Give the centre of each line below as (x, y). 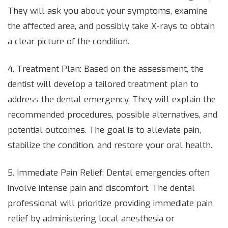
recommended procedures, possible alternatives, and (112, 115)
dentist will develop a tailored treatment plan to (103, 84)
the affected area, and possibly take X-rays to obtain (111, 26)
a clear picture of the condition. (68, 42)
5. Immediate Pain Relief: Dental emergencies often (109, 173)
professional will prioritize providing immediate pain (110, 204)
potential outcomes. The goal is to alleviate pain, (104, 130)
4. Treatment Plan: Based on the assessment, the (106, 69)
